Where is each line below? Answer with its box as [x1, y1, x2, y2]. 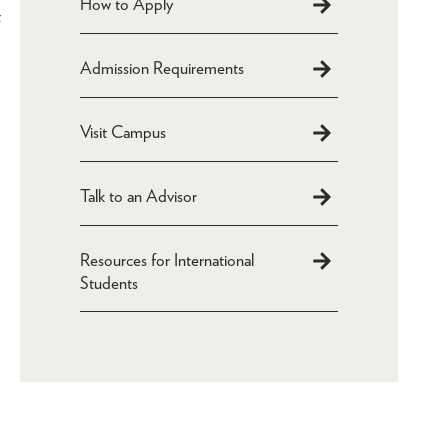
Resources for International [79, 250, 254, 270]
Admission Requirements [79, 58, 244, 78]
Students [79, 273, 138, 293]
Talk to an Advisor [79, 186, 197, 206]
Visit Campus [79, 122, 166, 142]
